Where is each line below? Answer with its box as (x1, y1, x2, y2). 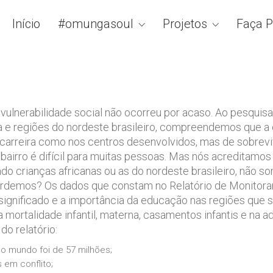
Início (12, 16, 40, 31)
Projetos (163, 16, 207, 31)
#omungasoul (58, 16, 133, 31)
